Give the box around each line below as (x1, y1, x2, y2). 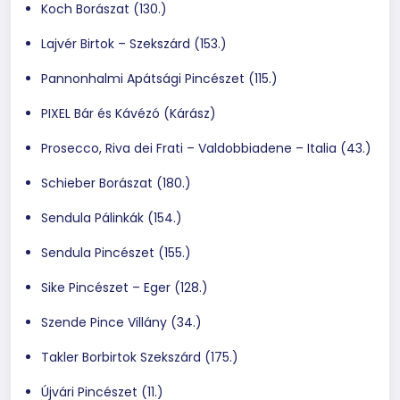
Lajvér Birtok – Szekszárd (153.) (41, 34, 227, 53)
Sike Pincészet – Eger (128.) (41, 278, 208, 296)
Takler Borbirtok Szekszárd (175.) (41, 347, 238, 366)
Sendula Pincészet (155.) (41, 243, 191, 262)
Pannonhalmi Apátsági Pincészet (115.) (41, 69, 278, 87)
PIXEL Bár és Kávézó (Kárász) (41, 104, 216, 122)
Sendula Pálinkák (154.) (41, 208, 182, 227)
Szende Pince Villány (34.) (41, 312, 202, 331)
